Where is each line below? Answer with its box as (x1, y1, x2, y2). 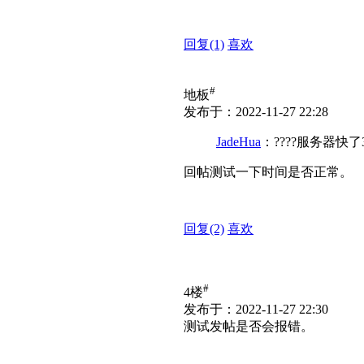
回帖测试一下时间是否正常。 (184, 165, 353, 180)
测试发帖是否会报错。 (184, 319, 314, 334)
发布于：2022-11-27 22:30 (184, 302, 328, 317)
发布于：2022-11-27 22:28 (184, 105, 328, 119)
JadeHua (216, 135, 261, 149)
